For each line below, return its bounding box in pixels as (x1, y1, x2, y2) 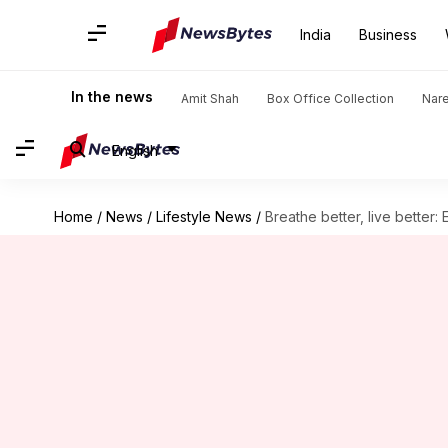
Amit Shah (181, 91, 239, 106)
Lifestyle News (155, 208, 252, 225)
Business (359, 26, 417, 43)
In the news (71, 88, 153, 105)
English (112, 141, 158, 159)
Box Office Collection (267, 91, 394, 106)
